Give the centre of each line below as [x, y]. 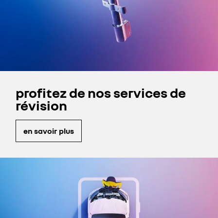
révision [41, 105]
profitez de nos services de [101, 93]
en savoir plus [49, 131]
